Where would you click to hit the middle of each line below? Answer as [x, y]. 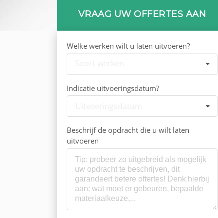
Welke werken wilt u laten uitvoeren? [128, 46]
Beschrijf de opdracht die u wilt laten [128, 130]
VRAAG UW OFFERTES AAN [142, 14]
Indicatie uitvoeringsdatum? [113, 88]
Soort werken [99, 64]
